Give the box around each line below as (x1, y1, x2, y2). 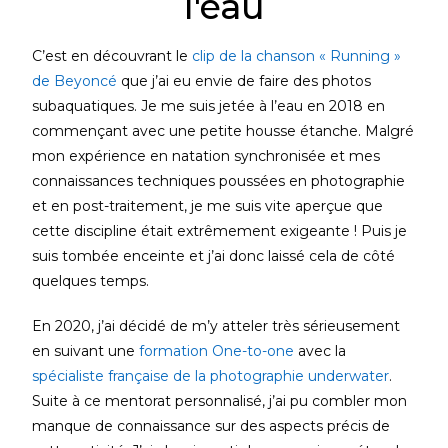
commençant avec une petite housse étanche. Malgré (32, 121, 415, 140)
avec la (294, 341, 347, 360)
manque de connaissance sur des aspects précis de (32, 416, 391, 435)
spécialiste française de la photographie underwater (32, 366, 390, 385)
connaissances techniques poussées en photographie (32, 171, 406, 190)
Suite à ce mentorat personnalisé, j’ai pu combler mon (32, 391, 408, 410)
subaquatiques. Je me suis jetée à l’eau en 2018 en (32, 96, 386, 115)
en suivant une (32, 341, 140, 360)
